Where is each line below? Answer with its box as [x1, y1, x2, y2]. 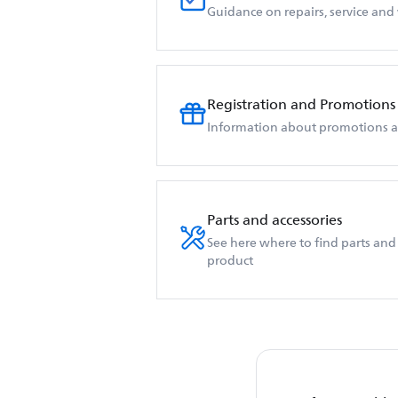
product [207, 251, 253, 271]
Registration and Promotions [207, 93, 395, 116]
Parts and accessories [207, 209, 342, 232]
